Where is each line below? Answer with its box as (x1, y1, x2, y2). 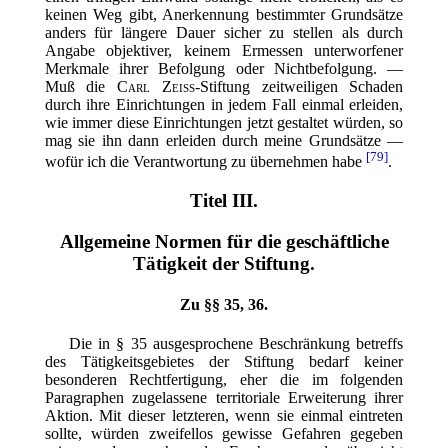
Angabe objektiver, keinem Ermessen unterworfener (44, 42, 404, 60)
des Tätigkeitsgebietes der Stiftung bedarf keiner (44, 353, 404, 371)
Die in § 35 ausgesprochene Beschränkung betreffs (68, 335, 404, 353)
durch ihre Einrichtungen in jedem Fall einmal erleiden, (44, 96, 404, 114)
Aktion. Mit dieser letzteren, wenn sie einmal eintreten (44, 407, 404, 425)
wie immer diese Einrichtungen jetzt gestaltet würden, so (44, 114, 404, 132)
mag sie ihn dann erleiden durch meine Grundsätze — (44, 132, 404, 150)
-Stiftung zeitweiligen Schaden (194, 78, 404, 96)
